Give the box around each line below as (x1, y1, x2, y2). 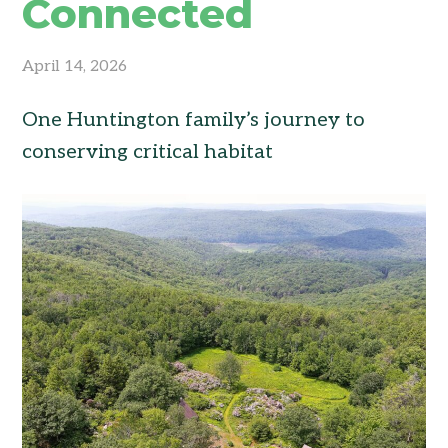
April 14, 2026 (22, 57, 128, 76)
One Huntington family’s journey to (22, 108, 366, 132)
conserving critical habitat (22, 140, 274, 164)
